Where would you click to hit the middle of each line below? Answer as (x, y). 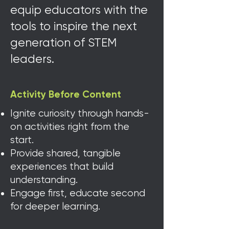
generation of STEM (63, 43)
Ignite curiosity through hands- (80, 113)
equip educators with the (79, 10)
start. (22, 140)
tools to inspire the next (74, 26)
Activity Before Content (66, 95)
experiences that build (62, 167)
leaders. (32, 59)
